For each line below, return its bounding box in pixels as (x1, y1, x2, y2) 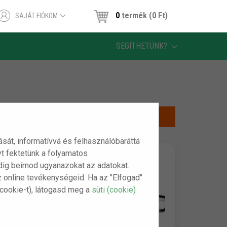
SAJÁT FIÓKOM (15, 11, 58, 20)
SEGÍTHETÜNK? (116, 41, 170, 51)
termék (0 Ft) (119, 11, 168, 21)
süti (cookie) (92, 184, 136, 195)
